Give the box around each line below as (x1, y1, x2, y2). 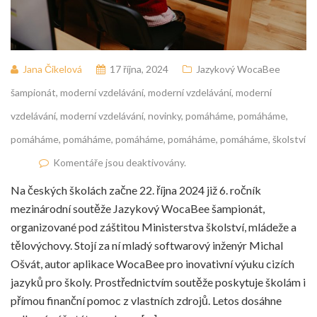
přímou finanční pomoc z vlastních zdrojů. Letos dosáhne (11, 293, 282, 307)
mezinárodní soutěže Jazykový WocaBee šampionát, (11, 201, 265, 215)
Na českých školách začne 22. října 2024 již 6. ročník (11, 183, 261, 197)
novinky (148, 109, 181, 122)
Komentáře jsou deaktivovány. (53, 156, 186, 168)
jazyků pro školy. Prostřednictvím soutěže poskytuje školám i (11, 275, 306, 289)
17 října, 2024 (110, 62, 168, 75)
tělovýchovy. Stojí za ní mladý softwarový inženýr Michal (11, 238, 283, 252)
